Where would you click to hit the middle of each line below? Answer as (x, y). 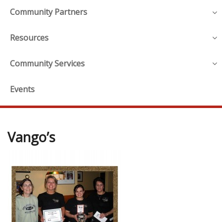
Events (22, 89)
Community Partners (49, 12)
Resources (29, 38)
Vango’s (31, 137)
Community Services (47, 63)
